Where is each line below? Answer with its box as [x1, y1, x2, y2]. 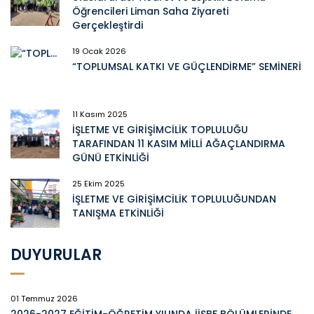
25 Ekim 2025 [72, 177, 125, 189]
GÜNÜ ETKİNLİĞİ [72, 150, 149, 165]
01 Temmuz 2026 [11, 292, 78, 304]
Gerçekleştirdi [72, 18, 146, 32]
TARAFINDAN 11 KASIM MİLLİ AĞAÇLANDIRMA [72, 136, 285, 151]
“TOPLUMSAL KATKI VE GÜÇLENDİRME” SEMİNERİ [72, 59, 301, 74]
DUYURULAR [11, 243, 102, 266]
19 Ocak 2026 [72, 45, 126, 57]
